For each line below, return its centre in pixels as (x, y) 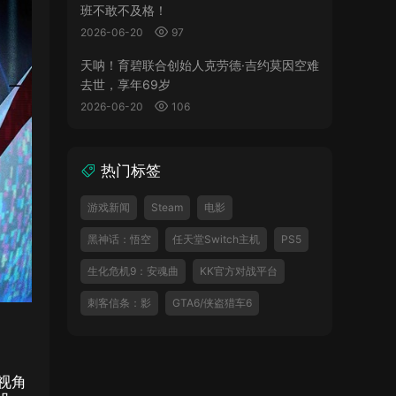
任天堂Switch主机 (216, 239)
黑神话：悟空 (119, 239)
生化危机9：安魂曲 (133, 271)
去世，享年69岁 (126, 84)
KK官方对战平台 (239, 271)
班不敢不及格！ (124, 10)
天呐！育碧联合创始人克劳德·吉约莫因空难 (200, 65)
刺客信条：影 (119, 303)
